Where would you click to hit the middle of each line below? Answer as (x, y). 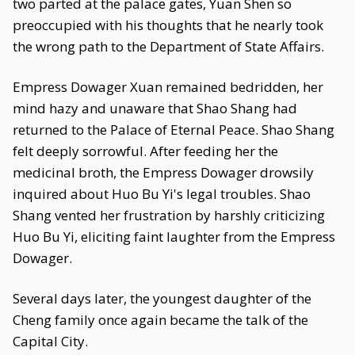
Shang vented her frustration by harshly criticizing (169, 215)
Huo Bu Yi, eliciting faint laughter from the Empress (174, 237)
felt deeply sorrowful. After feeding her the (145, 151)
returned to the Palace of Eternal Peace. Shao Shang (174, 130)
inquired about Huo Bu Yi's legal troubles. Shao (162, 194)
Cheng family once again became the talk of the (160, 320)
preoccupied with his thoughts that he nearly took (168, 25)
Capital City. (50, 341)
